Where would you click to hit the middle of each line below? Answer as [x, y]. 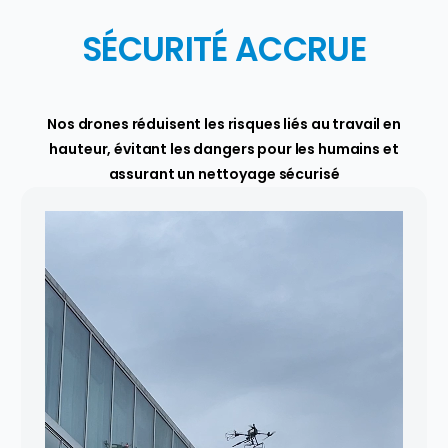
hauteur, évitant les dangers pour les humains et [224, 148]
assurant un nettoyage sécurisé [224, 173]
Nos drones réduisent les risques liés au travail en [224, 123]
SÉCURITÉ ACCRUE [224, 49]
